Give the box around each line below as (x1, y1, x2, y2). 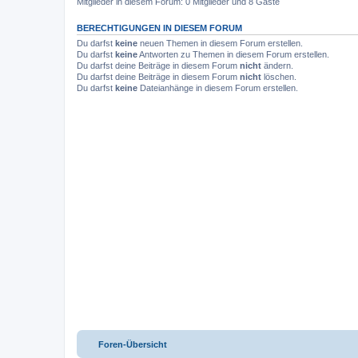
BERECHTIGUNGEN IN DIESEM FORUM (77, 22, 242, 33)
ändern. (261, 60, 293, 70)
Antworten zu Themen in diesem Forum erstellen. (137, 49, 329, 59)
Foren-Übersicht (98, 340, 167, 349)
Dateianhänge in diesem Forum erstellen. (137, 82, 298, 93)
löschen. (261, 71, 296, 82)
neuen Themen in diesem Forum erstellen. (137, 38, 303, 48)
